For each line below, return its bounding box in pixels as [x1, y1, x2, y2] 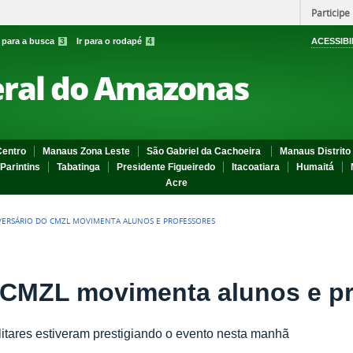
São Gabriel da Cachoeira [147, 146, 263, 157]
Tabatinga [57, 162, 100, 173]
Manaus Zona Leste [43, 146, 130, 157]
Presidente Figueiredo [117, 162, 215, 173]
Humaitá [296, 162, 334, 173]
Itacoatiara [232, 162, 280, 173]
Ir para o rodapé [76, 36, 144, 46]
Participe [311, 6, 350, 19]
